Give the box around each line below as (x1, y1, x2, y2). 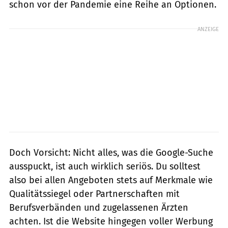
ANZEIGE (197, 25, 219, 33)
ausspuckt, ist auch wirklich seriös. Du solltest (9, 160, 201, 172)
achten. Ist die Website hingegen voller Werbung (9, 215, 213, 227)
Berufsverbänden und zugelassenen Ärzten (9, 202, 188, 213)
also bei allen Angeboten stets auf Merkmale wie (9, 174, 213, 186)
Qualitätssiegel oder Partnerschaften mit (9, 188, 180, 199)
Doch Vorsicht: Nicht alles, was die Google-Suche (9, 147, 213, 158)
